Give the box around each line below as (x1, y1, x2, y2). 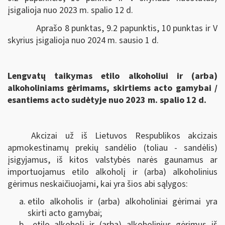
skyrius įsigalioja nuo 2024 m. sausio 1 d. (8, 34, 159, 47)
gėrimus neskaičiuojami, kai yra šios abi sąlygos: (8, 177, 188, 190)
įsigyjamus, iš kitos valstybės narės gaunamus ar (8, 153, 217, 166)
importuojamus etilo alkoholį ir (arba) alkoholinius (8, 165, 217, 178)
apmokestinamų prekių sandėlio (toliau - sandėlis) (8, 141, 217, 154)
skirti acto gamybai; (28, 207, 102, 219)
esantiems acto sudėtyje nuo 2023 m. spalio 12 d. (8, 93, 206, 106)
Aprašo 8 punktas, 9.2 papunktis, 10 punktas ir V (36, 22, 217, 35)
